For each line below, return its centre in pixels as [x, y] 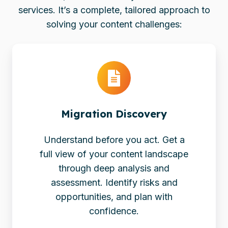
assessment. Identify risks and [114, 182]
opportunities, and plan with [114, 196]
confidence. [114, 211]
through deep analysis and [114, 168]
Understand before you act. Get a [114, 139]
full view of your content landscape [114, 154]
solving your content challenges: [114, 24]
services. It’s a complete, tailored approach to [114, 10]
